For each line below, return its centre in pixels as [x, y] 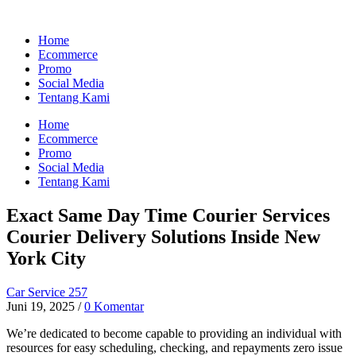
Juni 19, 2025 [41, 306]
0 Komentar [114, 306]
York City [46, 258]
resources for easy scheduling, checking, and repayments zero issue [174, 347]
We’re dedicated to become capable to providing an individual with [174, 333]
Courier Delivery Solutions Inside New [163, 236]
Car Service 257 [47, 292]
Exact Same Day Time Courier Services [168, 215]
